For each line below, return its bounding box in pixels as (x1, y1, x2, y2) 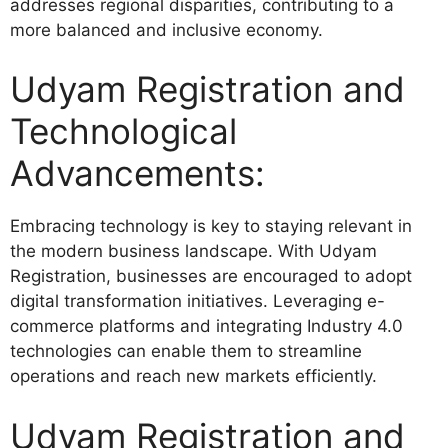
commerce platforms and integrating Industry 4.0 (10, 316, 403, 337)
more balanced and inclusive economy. (10, 19, 323, 40)
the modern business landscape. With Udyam (10, 241, 377, 262)
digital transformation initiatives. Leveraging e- (10, 291, 385, 312)
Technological (10, 110, 237, 153)
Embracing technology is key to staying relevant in (10, 216, 412, 237)
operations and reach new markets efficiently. (10, 366, 377, 387)
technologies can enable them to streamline (10, 341, 362, 362)
